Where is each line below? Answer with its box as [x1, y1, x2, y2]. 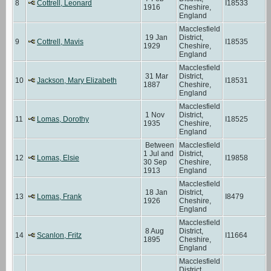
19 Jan [143, 33, 168, 42]
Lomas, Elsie [37, 153, 79, 162]
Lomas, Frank [37, 192, 82, 201]
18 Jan [143, 188, 168, 197]
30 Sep [143, 157, 167, 166]
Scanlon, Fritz [37, 230, 82, 240]
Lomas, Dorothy [37, 114, 89, 123]
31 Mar [143, 71, 168, 80]
